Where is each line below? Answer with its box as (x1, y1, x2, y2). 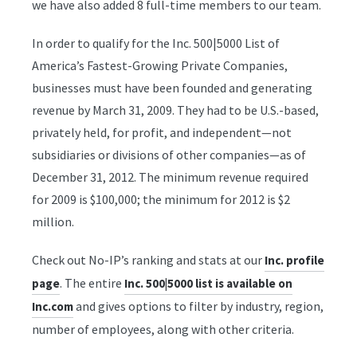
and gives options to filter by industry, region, (73, 298, 324, 314)
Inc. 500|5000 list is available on (124, 276, 292, 291)
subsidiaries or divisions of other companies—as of (32, 147, 306, 163)
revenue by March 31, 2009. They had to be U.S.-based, (32, 102, 319, 118)
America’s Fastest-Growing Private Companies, (32, 57, 288, 73)
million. (32, 214, 74, 229)
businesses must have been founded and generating (32, 80, 312, 96)
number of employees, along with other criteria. (32, 321, 294, 337)
